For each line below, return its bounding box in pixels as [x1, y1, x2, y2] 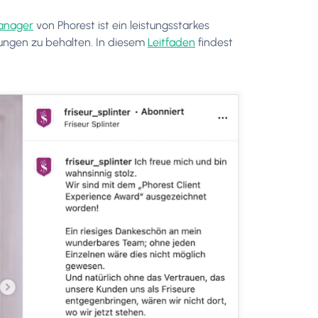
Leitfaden [148, 35, 195, 49]
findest [195, 35, 233, 49]
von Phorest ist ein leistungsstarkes [33, 18, 209, 32]
